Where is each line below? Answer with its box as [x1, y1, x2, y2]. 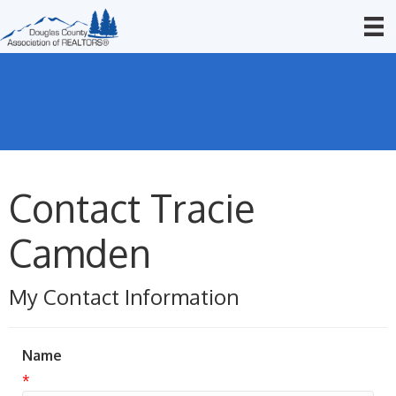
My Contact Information [9, 283, 240, 310]
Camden [9, 229, 151, 277]
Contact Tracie [9, 184, 255, 232]
